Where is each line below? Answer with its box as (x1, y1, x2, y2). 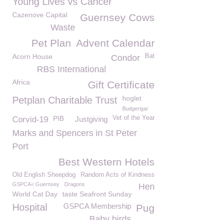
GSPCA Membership (63, 202, 131, 210)
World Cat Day (12, 190, 57, 198)
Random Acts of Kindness (81, 171, 155, 178)
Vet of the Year (112, 114, 155, 121)
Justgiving (75, 115, 108, 123)
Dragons (64, 181, 85, 187)
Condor (111, 53, 140, 63)
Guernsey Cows (80, 12, 155, 23)
